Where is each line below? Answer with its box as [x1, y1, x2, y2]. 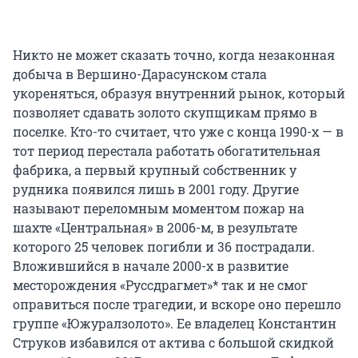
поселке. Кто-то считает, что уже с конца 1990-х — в [13, 123, 344, 141]
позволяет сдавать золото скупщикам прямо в [13, 104, 317, 121]
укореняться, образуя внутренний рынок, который [13, 85, 345, 102]
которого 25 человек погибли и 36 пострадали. [13, 238, 315, 256]
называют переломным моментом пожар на [13, 200, 304, 217]
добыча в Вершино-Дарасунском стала [13, 66, 267, 83]
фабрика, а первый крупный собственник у [13, 161, 296, 179]
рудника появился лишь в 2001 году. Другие [13, 181, 299, 198]
